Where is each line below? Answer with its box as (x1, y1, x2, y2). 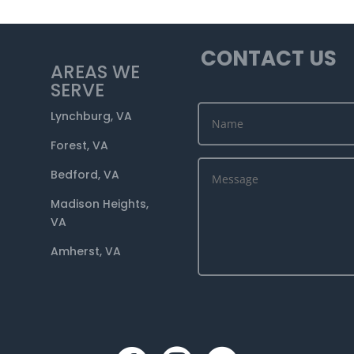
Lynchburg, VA (51, 108, 133, 125)
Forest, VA (51, 137, 109, 154)
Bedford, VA (51, 167, 120, 183)
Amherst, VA (51, 243, 122, 260)
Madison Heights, (51, 196, 149, 213)
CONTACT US (200, 44, 337, 73)
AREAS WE (51, 59, 141, 85)
